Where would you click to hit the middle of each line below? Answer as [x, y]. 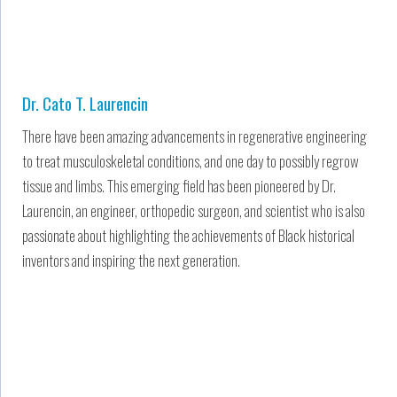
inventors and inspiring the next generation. [131, 260]
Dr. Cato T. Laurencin [85, 102]
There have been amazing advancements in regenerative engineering [195, 136]
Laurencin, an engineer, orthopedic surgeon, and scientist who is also [194, 210]
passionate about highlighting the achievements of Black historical [188, 235]
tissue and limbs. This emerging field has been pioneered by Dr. [179, 185]
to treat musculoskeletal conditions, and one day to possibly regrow [191, 160]
